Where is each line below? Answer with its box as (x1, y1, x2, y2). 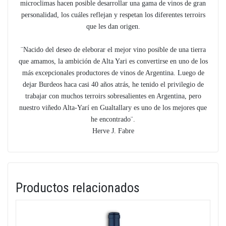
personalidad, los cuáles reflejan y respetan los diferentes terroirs (21, 11, 205, 19)
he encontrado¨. (91, 116, 135, 123)
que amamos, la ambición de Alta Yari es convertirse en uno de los (18, 58, 208, 65)
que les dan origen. (86, 23, 140, 30)
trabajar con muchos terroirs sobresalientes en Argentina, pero (25, 92, 201, 100)
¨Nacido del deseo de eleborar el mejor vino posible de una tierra (20, 46, 206, 53)
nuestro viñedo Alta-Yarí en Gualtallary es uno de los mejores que (19, 104, 207, 111)
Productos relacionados (16, 180, 140, 195)
